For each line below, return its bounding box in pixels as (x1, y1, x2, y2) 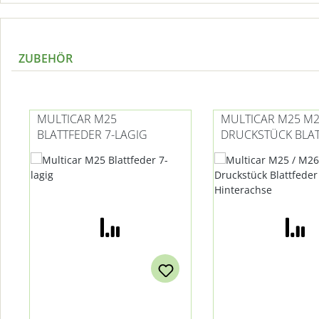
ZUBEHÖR (19, 50, 73, 66)
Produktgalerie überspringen (28, 92, 167, 106)
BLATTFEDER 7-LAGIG (37, 126, 147, 142)
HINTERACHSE (221, 142, 296, 158)
